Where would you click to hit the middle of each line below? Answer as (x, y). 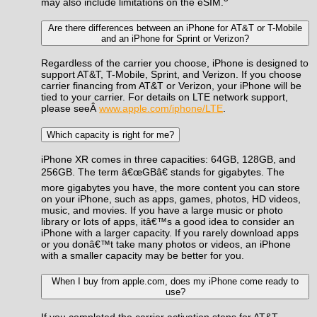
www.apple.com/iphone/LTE (161, 109)
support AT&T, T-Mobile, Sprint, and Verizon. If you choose (171, 75)
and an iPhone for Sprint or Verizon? (175, 38)
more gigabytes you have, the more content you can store (171, 187)
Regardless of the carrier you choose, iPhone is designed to (175, 63)
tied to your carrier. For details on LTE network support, (165, 97)
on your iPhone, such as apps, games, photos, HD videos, (171, 198)
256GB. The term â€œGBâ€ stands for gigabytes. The (163, 172)
